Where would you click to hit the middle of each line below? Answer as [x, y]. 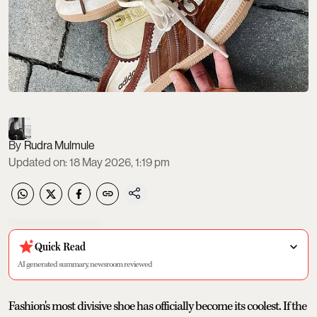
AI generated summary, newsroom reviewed [85, 264]
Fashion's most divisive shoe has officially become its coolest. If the [157, 306]
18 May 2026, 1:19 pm [120, 162]
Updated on [37, 162]
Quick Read [60, 246]
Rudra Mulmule [59, 145]
